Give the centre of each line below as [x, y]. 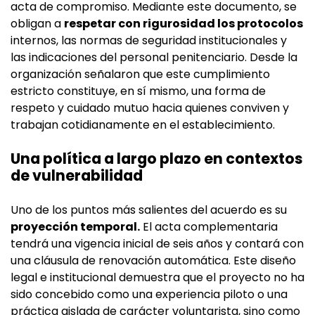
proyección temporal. [75, 227]
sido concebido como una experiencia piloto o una [149, 295]
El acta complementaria [209, 227]
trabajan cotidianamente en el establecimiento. [143, 125]
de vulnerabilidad [77, 176]
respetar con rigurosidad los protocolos [184, 24]
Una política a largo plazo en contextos [157, 159]
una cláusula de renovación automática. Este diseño [153, 261]
